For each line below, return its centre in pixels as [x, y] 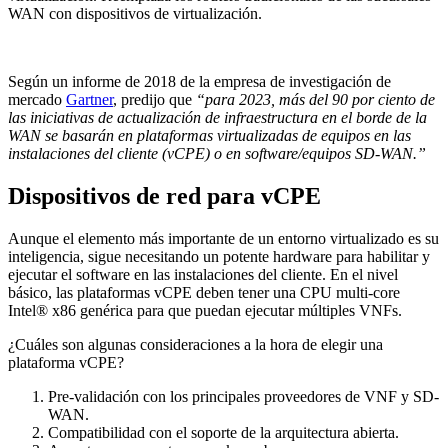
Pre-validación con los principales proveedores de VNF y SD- [243, 397]
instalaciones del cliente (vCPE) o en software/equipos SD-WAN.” [217, 154]
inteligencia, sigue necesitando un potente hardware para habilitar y [219, 257]
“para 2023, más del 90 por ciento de [315, 100]
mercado [37, 100]
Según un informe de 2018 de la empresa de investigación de [199, 82]
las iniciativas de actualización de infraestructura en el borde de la [217, 118]
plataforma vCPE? [66, 363]
